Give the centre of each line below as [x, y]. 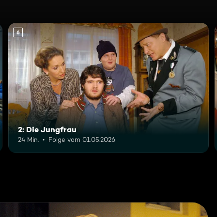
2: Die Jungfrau [47, 129]
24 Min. [29, 139]
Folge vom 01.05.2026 [82, 139]
